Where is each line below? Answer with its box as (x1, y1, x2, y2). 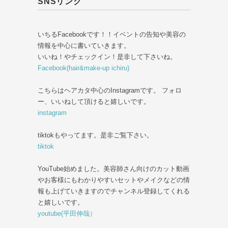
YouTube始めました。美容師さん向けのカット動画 (38, 165, 189, 173)
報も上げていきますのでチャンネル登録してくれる (38, 187, 190, 195)
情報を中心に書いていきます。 (38, 42, 130, 50)
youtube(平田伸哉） (38, 210, 96, 218)
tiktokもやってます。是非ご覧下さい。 (38, 131, 153, 139)
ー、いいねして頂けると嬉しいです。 (38, 98, 150, 106)
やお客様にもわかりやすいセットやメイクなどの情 (38, 176, 190, 184)
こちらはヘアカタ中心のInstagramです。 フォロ (38, 87, 182, 95)
